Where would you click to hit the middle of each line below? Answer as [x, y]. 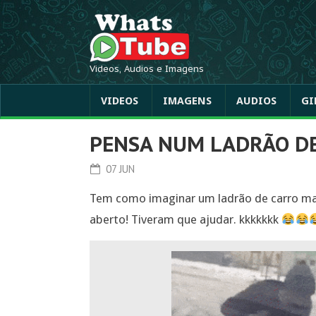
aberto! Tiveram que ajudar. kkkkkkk [186, 219]
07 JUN [119, 169]
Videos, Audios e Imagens [147, 69]
